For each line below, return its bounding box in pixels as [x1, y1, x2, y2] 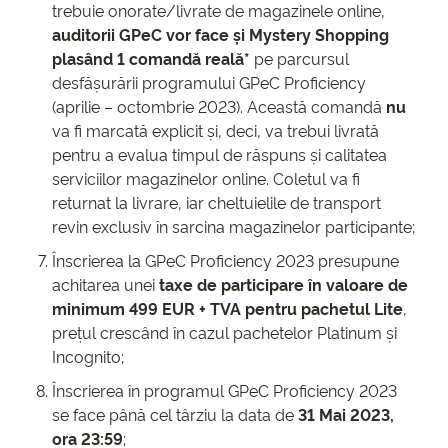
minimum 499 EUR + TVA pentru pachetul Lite [52, 297, 403, 320]
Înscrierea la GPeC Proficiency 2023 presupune [52, 249, 399, 272]
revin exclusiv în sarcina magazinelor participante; [52, 215, 415, 238]
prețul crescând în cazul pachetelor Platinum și [52, 321, 397, 344]
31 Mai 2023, [298, 403, 394, 426]
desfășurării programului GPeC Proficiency [52, 71, 366, 94]
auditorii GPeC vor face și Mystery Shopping [52, 23, 389, 46]
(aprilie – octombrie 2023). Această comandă [52, 95, 386, 118]
